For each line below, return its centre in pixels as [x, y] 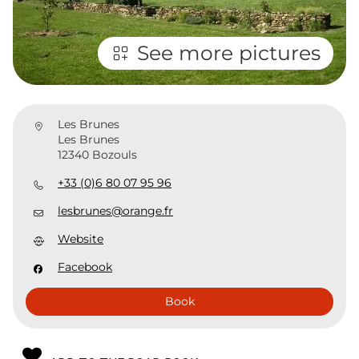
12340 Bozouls [97, 155]
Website [81, 239]
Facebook [85, 267]
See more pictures [229, 53]
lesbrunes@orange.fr [115, 211]
